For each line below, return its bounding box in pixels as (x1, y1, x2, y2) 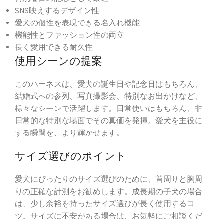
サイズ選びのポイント (15, 150, 127, 163)
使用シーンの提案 (15, 54, 102, 67)
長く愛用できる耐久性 (15, 43, 93, 52)
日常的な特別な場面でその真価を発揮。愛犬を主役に (15, 116, 202, 126)
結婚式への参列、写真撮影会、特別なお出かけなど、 (15, 91, 202, 101)
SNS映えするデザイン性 (15, 6, 99, 16)
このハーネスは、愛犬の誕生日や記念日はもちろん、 (15, 79, 202, 89)
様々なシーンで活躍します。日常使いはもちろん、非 (15, 104, 202, 113)
